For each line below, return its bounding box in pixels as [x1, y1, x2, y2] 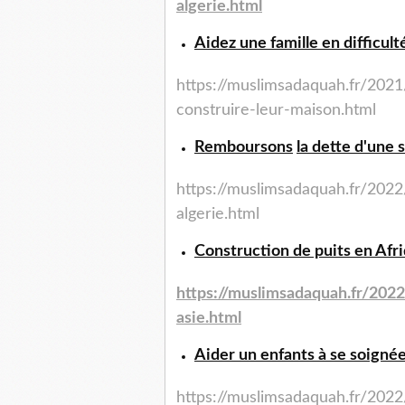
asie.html [176, 310, 241, 327]
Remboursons [194, 139, 293, 156]
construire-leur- [176, 102, 290, 119]
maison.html [290, 102, 376, 119]
